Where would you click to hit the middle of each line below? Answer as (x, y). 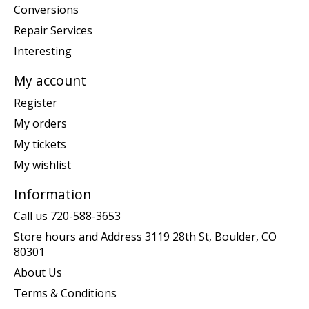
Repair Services (53, 30)
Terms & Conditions (65, 293)
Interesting (43, 51)
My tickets (40, 144)
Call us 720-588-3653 (67, 216)
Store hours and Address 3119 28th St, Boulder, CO (145, 237)
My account (50, 80)
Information (52, 194)
